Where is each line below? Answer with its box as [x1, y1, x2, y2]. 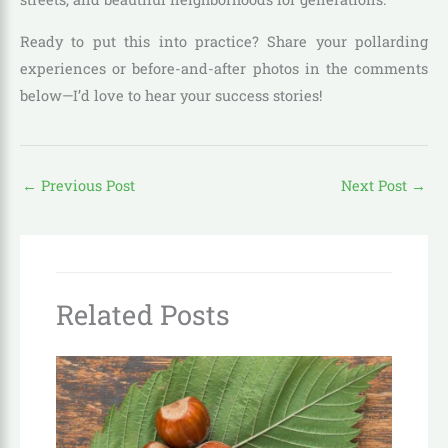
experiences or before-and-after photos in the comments [20, 58, 428, 78]
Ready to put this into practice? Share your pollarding [20, 31, 428, 51]
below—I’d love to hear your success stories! [20, 85, 322, 105]
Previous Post [37, 175, 135, 195]
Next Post [341, 175, 411, 195]
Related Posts [56, 295, 231, 332]
